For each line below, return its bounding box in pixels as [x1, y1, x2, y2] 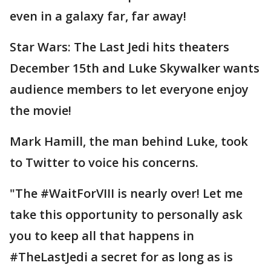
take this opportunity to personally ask [10, 206, 243, 223]
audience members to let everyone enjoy [10, 81, 249, 97]
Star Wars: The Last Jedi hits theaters [10, 39, 229, 55]
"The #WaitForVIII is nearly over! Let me [10, 185, 243, 201]
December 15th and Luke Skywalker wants [10, 60, 260, 76]
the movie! [10, 102, 71, 119]
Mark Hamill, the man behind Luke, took [10, 133, 248, 149]
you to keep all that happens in [10, 227, 194, 244]
